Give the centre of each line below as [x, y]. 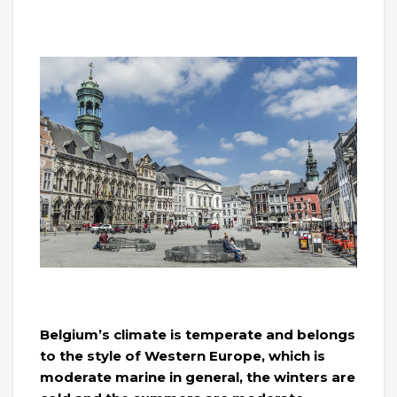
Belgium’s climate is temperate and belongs [198, 335]
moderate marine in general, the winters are [198, 378]
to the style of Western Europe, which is [183, 356]
